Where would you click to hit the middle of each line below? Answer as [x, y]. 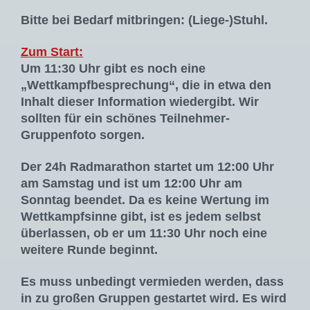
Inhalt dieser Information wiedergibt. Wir [140, 102]
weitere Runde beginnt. [89, 250]
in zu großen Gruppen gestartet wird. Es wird [154, 299]
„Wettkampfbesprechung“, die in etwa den [146, 85]
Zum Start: [52, 52]
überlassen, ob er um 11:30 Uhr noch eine [144, 234]
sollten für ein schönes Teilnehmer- [125, 119]
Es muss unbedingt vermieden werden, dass [152, 282]
